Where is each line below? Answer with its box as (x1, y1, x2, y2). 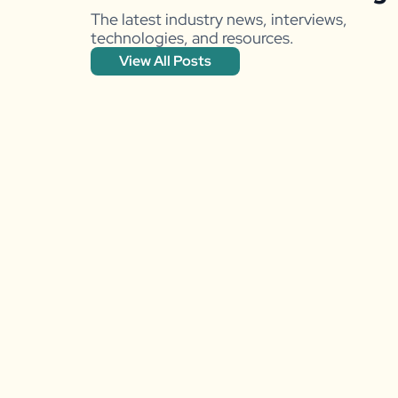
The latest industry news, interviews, (91, 8, 347, 29)
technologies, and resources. (91, 27, 294, 48)
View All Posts (119, 51, 211, 70)
